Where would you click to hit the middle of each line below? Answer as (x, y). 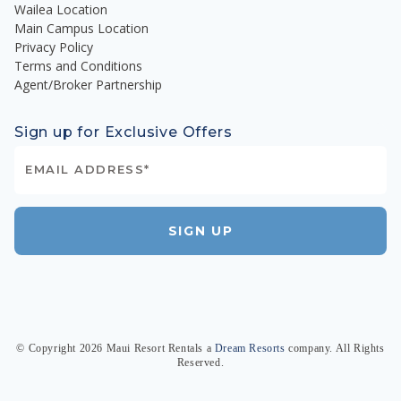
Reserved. (200, 363)
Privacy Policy (54, 47)
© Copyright (48, 348)
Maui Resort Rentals (154, 348)
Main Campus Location (81, 28)
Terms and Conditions (78, 66)
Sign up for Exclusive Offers (124, 132)
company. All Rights (337, 348)
